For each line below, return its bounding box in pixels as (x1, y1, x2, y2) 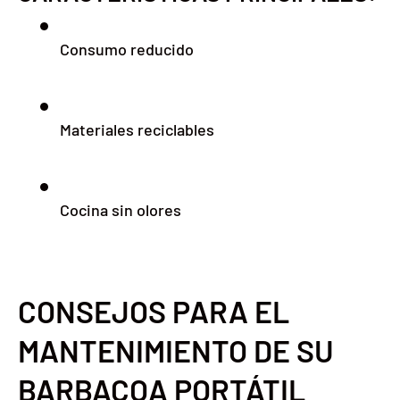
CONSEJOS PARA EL (18, 293, 289, 330)
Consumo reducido (60, 38, 194, 59)
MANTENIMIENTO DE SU (18, 332, 334, 370)
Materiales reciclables (60, 119, 214, 139)
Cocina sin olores (60, 199, 181, 220)
